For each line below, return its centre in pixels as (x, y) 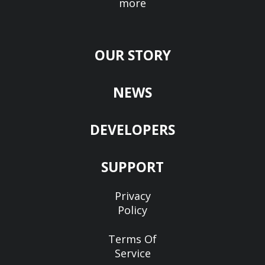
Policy (132, 210)
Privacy (132, 195)
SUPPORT (132, 167)
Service (132, 253)
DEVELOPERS (132, 129)
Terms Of (132, 239)
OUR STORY (132, 55)
